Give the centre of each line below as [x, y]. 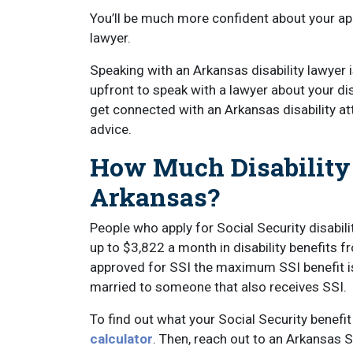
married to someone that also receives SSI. [218, 287]
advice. [111, 129]
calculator [121, 339]
